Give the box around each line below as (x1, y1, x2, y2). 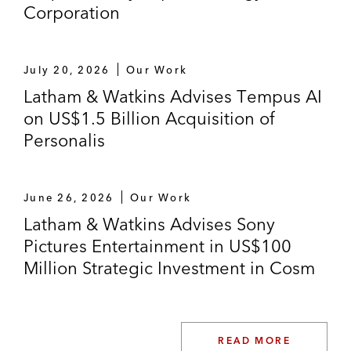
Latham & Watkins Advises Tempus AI (24, 85, 322, 107)
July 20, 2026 (24, 63, 110, 76)
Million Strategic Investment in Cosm (24, 256, 315, 279)
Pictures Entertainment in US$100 (24, 234, 291, 257)
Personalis (24, 128, 105, 151)
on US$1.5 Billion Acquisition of (24, 107, 274, 129)
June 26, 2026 (24, 190, 114, 204)
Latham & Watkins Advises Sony (24, 212, 275, 235)
